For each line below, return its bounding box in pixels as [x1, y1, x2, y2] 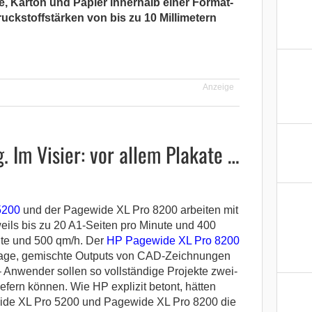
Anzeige [203, 81, 235, 92]
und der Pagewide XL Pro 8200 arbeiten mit [19, 203, 238, 216]
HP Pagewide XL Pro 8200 [106, 234, 240, 247]
